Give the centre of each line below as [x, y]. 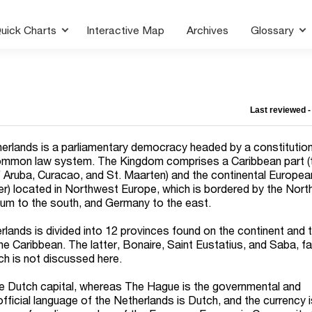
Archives [208, 30]
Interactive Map [126, 30]
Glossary [274, 30]
